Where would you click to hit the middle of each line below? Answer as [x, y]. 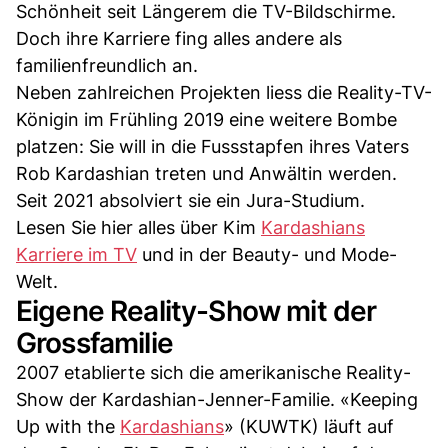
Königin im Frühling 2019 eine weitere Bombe [206, 119]
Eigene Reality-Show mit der [196, 310]
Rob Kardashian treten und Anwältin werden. [206, 173]
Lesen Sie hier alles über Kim [138, 227]
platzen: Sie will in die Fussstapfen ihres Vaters [212, 146]
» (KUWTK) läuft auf [309, 426]
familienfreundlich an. [107, 65]
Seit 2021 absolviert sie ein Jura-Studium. [190, 200]
